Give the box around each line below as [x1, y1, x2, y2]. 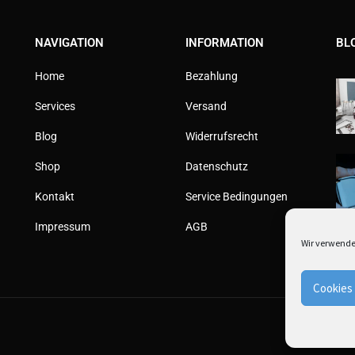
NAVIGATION [34, 36, 104, 51]
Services [34, 100, 75, 113]
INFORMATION [185, 36, 264, 51]
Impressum [34, 220, 90, 234]
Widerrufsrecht [185, 130, 258, 143]
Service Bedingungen [185, 190, 288, 204]
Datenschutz [185, 160, 248, 174]
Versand [185, 100, 227, 113]
